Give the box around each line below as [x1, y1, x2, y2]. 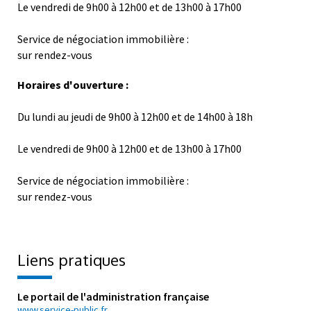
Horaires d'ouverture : [17, 78, 128, 92]
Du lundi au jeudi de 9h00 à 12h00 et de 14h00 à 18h [17, 110, 253, 124]
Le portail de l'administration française [17, 289, 209, 304]
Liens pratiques [17, 250, 126, 270]
